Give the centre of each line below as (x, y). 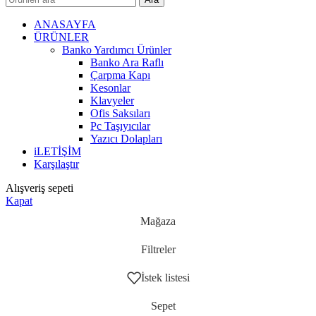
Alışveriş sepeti (39, 188)
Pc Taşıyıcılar (120, 126)
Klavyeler (112, 100)
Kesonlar (110, 87)
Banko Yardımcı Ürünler (117, 49)
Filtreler (158, 249)
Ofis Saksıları (120, 113)
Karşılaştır (56, 164)
